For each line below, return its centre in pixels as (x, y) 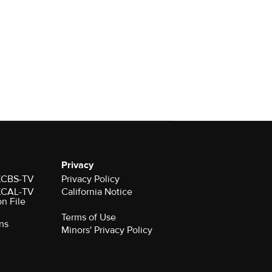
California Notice (97, 192)
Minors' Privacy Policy (107, 230)
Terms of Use (89, 217)
